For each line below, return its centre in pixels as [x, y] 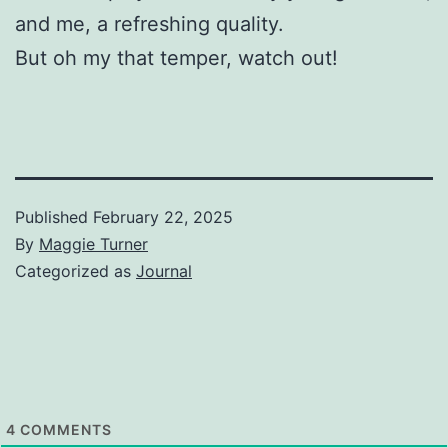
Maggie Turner [93, 243]
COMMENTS [64, 429]
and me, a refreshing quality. [149, 23]
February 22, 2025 [163, 216]
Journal [164, 270]
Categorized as [75, 270]
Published [54, 216]
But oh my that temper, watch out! [176, 57]
